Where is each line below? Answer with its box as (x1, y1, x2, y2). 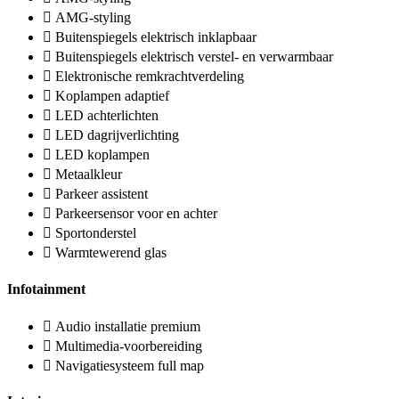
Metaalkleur (55, 167, 122, 183)
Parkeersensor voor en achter (55, 206, 217, 222)
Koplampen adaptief (55, 88, 169, 104)
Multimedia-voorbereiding (55, 338, 202, 354)
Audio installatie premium (55, 319, 200, 334)
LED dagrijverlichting (55, 127, 179, 143)
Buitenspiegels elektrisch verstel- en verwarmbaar (55, 49, 333, 65)
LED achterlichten (55, 108, 159, 124)
